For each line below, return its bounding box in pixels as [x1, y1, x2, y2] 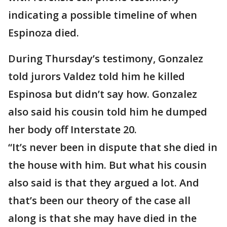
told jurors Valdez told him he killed [8, 69, 185, 83]
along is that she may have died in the [8, 211, 197, 225]
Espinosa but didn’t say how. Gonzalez [8, 87, 197, 101]
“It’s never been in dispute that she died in [8, 140, 217, 154]
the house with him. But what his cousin [8, 158, 207, 172]
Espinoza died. [8, 26, 79, 40]
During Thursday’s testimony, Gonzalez [8, 52, 203, 65]
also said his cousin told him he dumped [8, 105, 207, 119]
